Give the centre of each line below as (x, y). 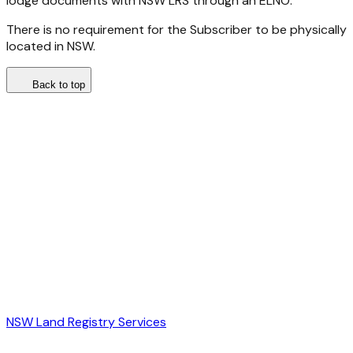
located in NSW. (51, 46)
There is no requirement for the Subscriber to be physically (176, 30)
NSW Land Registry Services (86, 322)
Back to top (59, 85)
